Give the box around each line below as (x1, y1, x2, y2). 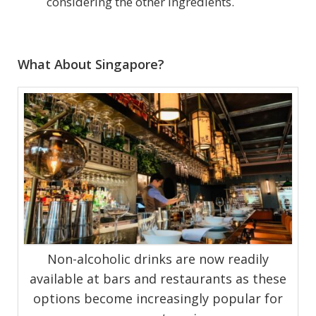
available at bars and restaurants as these (30, 269, 286, 287)
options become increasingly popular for (33, 289, 283, 307)
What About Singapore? (18, 56, 164, 73)
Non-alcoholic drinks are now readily (47, 250, 269, 267)
